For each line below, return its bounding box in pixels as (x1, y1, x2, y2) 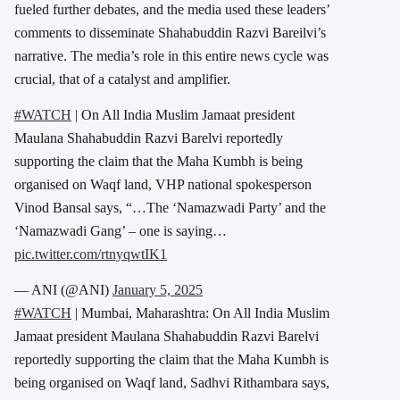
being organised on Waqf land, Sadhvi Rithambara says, (14, 375, 329, 391)
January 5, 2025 (112, 282, 203, 298)
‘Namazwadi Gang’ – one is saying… (14, 223, 227, 239)
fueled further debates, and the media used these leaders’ (14, 2, 329, 18)
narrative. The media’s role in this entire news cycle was (14, 48, 329, 64)
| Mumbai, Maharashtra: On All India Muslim (71, 305, 329, 321)
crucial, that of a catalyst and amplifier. (14, 71, 230, 87)
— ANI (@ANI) (14, 282, 112, 298)
